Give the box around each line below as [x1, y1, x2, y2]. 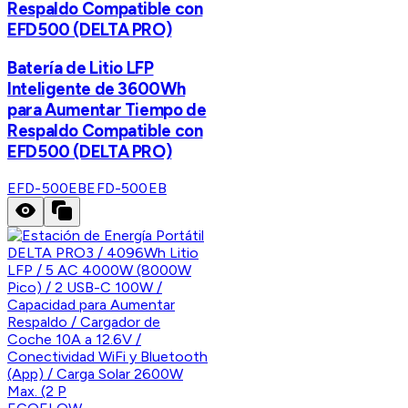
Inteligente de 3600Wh [7, 77, 186, 99]
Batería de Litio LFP [7, 56, 154, 78]
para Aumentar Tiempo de [7, 98, 207, 120]
